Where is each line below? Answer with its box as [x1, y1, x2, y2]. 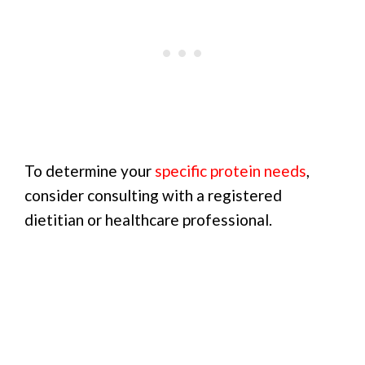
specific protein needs [155, 161, 306, 181]
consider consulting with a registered [24, 186, 282, 205]
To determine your [24, 161, 155, 181]
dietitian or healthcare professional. [24, 210, 272, 230]
